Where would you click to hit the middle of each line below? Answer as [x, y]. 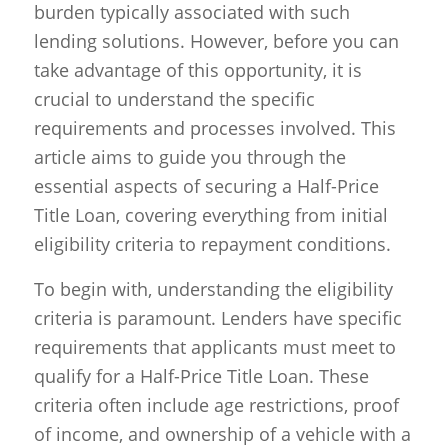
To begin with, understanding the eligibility [213, 288]
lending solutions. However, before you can [216, 41]
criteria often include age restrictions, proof [216, 404]
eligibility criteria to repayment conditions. [212, 244]
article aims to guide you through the [189, 157]
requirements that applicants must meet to [214, 346]
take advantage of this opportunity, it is [197, 70]
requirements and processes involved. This [214, 128]
